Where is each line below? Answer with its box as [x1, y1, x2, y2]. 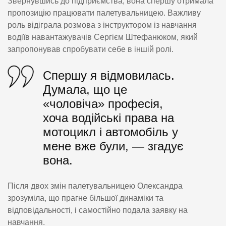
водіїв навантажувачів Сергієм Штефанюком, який [8, 32, 198, 41]
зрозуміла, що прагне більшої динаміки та [8, 194, 163, 203]
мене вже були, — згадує [43, 139, 183, 153]
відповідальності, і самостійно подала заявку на [8, 206, 188, 215]
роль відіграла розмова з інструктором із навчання [8, 20, 197, 29]
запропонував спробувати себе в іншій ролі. [8, 44, 174, 53]
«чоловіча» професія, [43, 96, 163, 110]
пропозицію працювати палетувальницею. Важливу [8, 8, 201, 17]
